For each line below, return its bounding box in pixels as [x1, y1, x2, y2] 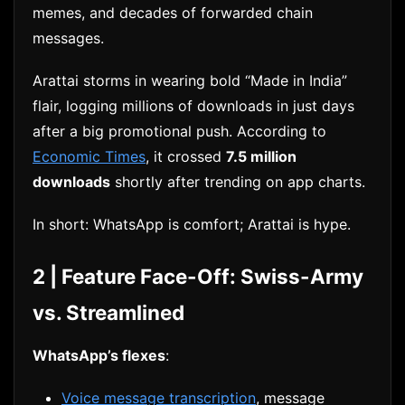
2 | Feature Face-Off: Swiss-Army [33, 264, 363, 289]
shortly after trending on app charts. [110, 173, 365, 192]
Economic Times [33, 147, 146, 166]
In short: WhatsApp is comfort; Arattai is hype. [33, 215, 351, 234]
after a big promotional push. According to [33, 122, 326, 141]
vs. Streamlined [33, 300, 184, 325]
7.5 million [226, 147, 297, 166]
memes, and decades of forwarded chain [33, 3, 313, 22]
